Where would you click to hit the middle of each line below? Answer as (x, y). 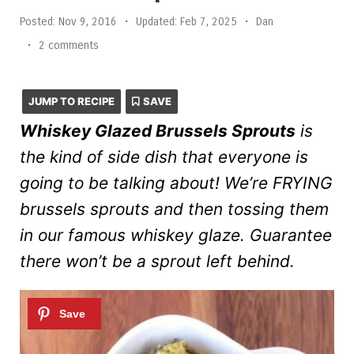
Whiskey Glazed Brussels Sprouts (158, 131)
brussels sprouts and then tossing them (174, 209)
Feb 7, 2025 (207, 22)
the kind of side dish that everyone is (164, 157)
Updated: (156, 22)
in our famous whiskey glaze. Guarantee (176, 235)
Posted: (38, 22)
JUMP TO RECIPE (72, 101)
